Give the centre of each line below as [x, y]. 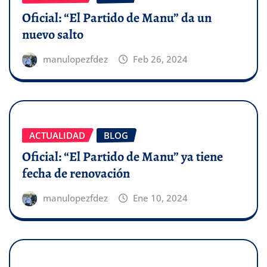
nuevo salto [53, 34]
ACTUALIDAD [57, 135]
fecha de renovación [76, 174]
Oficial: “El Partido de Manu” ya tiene [122, 157]
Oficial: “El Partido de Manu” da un [117, 18]
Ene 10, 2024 [161, 198]
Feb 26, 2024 [161, 59]
